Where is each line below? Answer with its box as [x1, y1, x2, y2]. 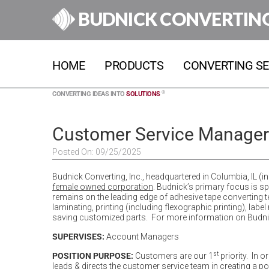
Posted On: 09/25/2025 [52, 147, 141, 157]
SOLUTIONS [126, 90, 160, 98]
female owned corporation [52, 182, 153, 192]
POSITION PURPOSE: [52, 251, 135, 261]
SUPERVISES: [52, 232, 104, 241]
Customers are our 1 [135, 251, 213, 261]
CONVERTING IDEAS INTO [52, 90, 126, 98]
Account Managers [104, 232, 179, 241]
